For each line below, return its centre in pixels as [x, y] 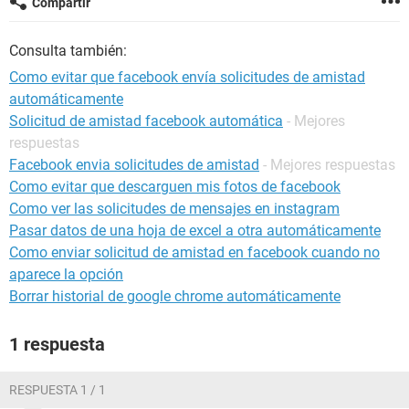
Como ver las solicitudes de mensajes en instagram [174, 209]
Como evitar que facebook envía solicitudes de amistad [187, 77]
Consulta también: [68, 51]
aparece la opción [66, 274]
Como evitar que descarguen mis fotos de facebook [175, 187]
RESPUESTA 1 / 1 [58, 390]
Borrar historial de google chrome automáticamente [175, 296]
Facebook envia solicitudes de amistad [134, 165]
